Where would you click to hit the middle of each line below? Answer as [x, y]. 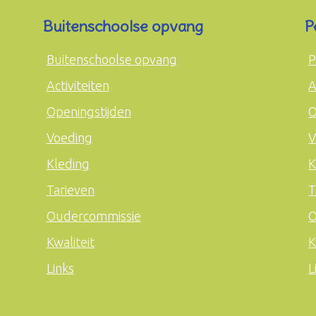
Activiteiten [78, 85]
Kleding [68, 164]
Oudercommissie [93, 216]
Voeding [69, 138]
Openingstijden [89, 111]
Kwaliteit [70, 242]
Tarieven [70, 190]
